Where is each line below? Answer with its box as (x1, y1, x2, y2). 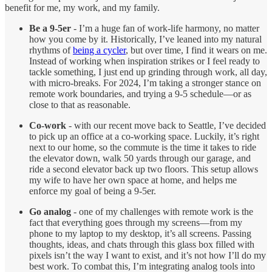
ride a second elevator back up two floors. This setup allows (29, 164, 258, 175)
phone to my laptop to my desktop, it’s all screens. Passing (29, 228, 251, 239)
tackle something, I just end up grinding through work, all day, (29, 67, 267, 78)
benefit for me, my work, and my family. (5, 2, 160, 13)
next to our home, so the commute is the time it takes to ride (29, 142, 256, 153)
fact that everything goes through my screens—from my (29, 217, 242, 228)
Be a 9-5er (29, 23, 71, 34)
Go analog (29, 206, 71, 217)
